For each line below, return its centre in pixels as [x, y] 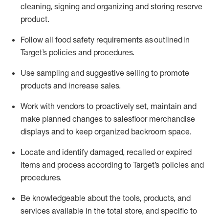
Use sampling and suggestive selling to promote [105, 73]
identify [75, 152]
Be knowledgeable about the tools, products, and [106, 198]
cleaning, [37, 6]
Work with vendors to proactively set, [86, 106]
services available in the [64, 211]
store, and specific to [160, 211]
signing [67, 6]
